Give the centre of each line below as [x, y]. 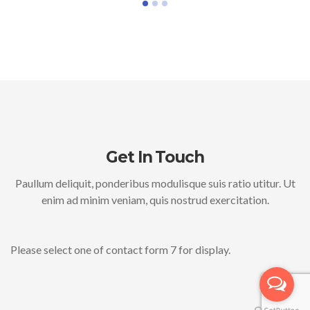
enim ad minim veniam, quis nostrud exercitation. [155, 200]
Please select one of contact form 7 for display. [120, 249]
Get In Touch [155, 157]
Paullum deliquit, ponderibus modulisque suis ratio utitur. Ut [155, 183]
